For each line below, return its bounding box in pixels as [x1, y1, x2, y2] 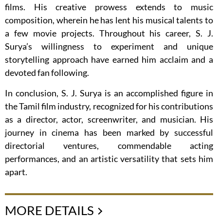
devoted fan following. [5, 67, 89, 78]
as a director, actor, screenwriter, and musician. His [5, 114, 213, 125]
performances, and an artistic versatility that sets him [5, 153, 213, 164]
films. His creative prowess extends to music [5, 1, 213, 13]
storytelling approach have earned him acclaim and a [5, 54, 213, 65]
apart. [5, 166, 27, 178]
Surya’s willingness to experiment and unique [5, 41, 213, 52]
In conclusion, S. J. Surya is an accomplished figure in [5, 88, 213, 99]
